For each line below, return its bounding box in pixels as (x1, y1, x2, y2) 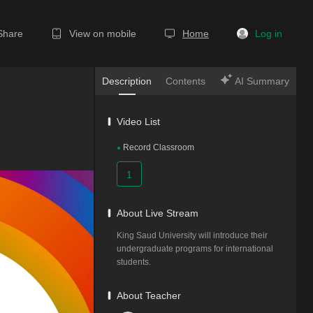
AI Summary (232, 75, 289, 87)
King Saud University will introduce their (117, 231, 268, 240)
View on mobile (69, 28, 136, 39)
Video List (117, 116, 160, 127)
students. (117, 257, 151, 267)
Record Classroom (123, 143, 194, 152)
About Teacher (117, 290, 181, 301)
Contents (166, 75, 206, 87)
